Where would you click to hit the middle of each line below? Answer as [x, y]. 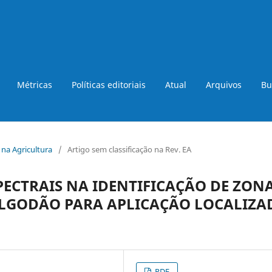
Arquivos [224, 84]
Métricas [35, 84]
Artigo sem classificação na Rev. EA [129, 149]
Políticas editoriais [109, 84]
